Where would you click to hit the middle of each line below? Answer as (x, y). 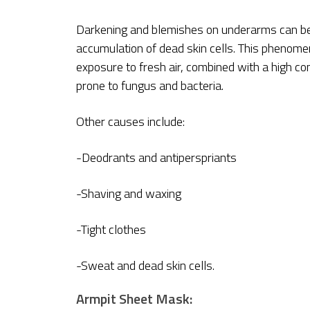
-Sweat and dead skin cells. (145, 265)
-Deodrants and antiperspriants (156, 157)
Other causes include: (130, 121)
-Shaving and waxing (129, 193)
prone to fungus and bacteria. (150, 85)
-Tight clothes (111, 229)
